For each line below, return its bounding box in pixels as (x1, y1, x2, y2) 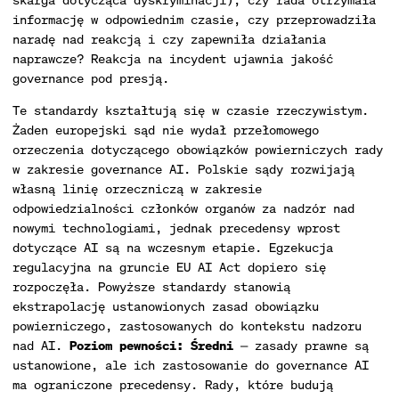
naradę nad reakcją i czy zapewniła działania (12, 30, 326, 47)
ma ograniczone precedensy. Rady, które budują (12, 376, 333, 393)
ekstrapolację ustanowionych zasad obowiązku (12, 297, 319, 314)
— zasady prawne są (233, 337, 369, 354)
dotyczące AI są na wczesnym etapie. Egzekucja (12, 239, 333, 256)
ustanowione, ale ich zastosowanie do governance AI (12, 356, 369, 373)
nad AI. (12, 337, 69, 354)
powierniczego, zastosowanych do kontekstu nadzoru (12, 317, 362, 334)
